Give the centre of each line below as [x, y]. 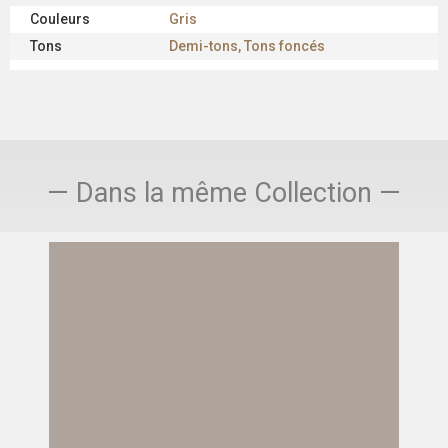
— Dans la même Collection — [224, 193]
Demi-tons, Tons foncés [247, 46]
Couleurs [60, 19]
